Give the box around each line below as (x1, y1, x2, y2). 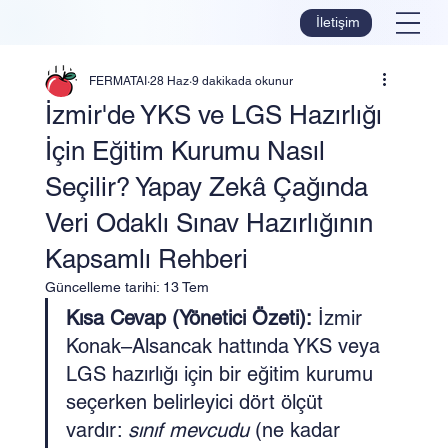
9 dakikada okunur (191, 74, 293, 88)
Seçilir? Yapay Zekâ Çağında (44, 172, 368, 202)
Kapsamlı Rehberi (44, 244, 248, 274)
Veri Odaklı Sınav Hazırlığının (44, 208, 373, 238)
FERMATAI (88, 74, 147, 88)
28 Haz (149, 74, 189, 88)
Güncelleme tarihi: (44, 279, 163, 295)
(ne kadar (248, 418, 346, 442)
